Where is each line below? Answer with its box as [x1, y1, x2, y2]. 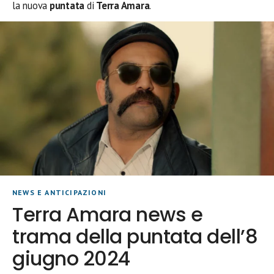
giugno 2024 [12, 245, 130, 272]
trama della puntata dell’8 [12, 223, 258, 250]
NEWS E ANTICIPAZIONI [12, 188, 106, 197]
